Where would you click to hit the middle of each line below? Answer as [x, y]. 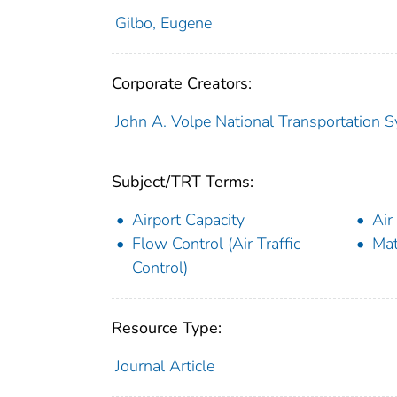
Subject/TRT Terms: [183, 181]
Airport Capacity [188, 219]
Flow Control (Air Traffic [216, 243]
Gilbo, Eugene [163, 23]
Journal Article [164, 366]
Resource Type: [167, 327]
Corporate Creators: [182, 83]
